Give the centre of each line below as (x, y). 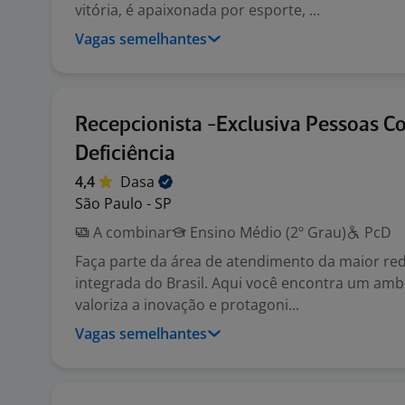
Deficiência (125, 154)
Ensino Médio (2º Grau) (266, 232)
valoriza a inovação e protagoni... (187, 305)
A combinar (131, 232)
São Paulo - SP (123, 203)
